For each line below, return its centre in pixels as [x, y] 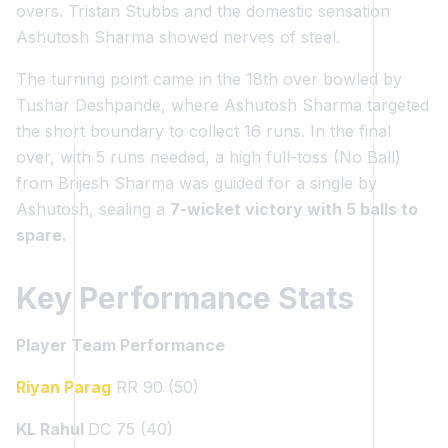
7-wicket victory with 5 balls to [294, 209]
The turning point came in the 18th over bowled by [209, 79]
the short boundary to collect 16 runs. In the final [203, 131]
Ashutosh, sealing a [93, 209]
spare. [41, 235]
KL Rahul [52, 429]
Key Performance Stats [185, 298]
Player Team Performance [120, 345]
